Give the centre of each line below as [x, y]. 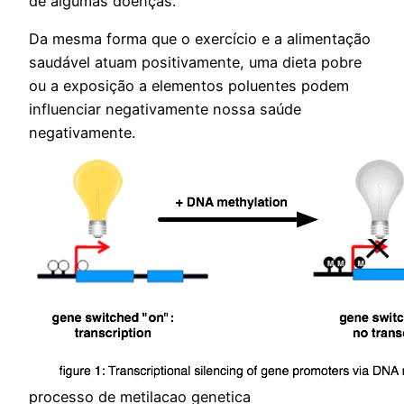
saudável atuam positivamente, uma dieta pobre [195, 62]
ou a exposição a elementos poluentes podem [189, 85]
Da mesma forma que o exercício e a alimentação [200, 38]
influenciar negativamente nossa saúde [165, 109]
